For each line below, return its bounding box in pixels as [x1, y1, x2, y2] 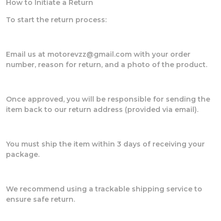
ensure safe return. [6, 194, 75, 204]
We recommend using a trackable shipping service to [6, 184, 202, 193]
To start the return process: [6, 15, 107, 24]
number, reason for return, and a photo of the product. [6, 60, 207, 69]
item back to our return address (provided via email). [6, 105, 198, 114]
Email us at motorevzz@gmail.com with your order [6, 49, 190, 59]
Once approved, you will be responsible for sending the [6, 94, 210, 104]
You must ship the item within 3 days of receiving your [6, 139, 205, 148]
